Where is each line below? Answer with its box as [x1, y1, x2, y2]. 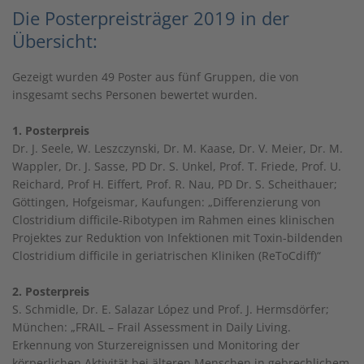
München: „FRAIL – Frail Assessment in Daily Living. [12, 319, 291, 335]
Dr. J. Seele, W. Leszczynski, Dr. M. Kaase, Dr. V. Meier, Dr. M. [12, 141, 343, 156]
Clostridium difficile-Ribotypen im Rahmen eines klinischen [12, 212, 335, 227]
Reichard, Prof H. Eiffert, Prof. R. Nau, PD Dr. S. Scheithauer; [12, 176, 337, 192]
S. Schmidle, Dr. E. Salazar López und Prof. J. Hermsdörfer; [12, 301, 329, 317]
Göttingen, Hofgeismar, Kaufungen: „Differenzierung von [12, 194, 321, 210]
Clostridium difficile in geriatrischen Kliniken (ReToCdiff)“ [12, 248, 321, 263]
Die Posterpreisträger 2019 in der [12, 6, 289, 30]
